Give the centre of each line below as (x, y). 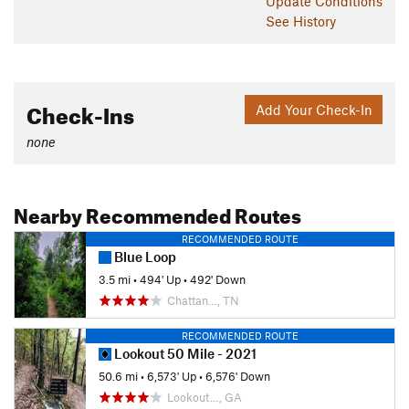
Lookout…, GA (204, 398)
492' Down (218, 279)
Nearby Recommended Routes (157, 213)
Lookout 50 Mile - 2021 (184, 354)
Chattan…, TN (203, 301)
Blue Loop (144, 257)
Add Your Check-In (314, 109)
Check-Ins (80, 113)
